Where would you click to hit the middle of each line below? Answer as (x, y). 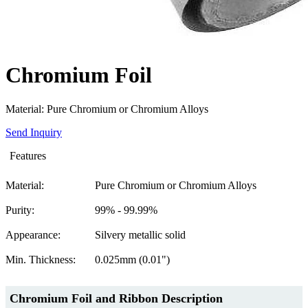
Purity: (20, 210)
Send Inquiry (34, 132)
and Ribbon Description (157, 298)
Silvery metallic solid (140, 234)
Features (28, 155)
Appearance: (33, 234)
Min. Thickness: (41, 259)
